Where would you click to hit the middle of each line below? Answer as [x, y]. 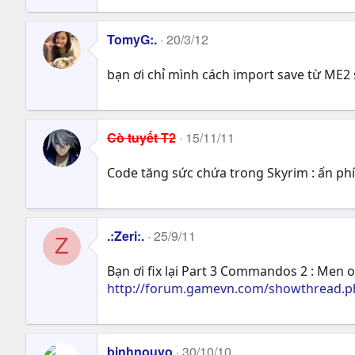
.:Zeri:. [126, 235]
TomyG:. [132, 39]
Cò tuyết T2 [141, 137]
